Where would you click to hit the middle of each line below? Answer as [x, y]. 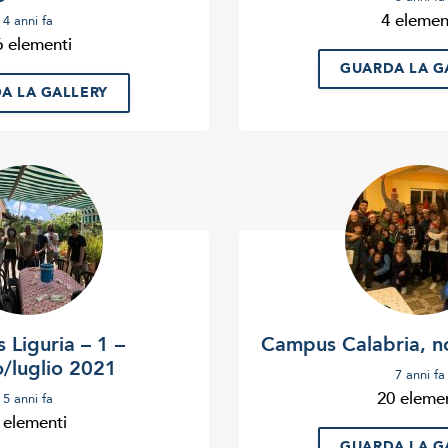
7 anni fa [420, 375]
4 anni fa [28, 21]
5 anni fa [28, 399]
